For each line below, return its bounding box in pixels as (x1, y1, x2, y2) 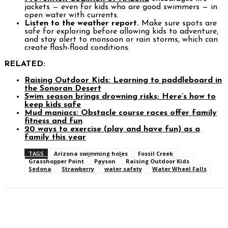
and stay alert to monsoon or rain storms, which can (24, 35, 218, 44)
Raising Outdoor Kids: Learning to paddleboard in (24, 76, 222, 84)
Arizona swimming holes (54, 149, 128, 157)
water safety (104, 164, 142, 173)
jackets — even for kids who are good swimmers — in (24, 3, 217, 11)
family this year (24, 133, 86, 141)
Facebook (24, 210, 52, 218)
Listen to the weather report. (24, 19, 139, 27)
